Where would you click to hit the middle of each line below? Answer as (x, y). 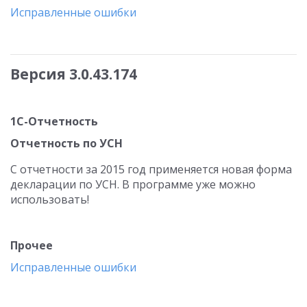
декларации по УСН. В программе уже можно (133, 184)
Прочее (32, 245)
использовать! (50, 199)
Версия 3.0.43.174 (74, 74)
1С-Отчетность (54, 121)
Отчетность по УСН (66, 143)
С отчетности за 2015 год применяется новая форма (151, 169)
